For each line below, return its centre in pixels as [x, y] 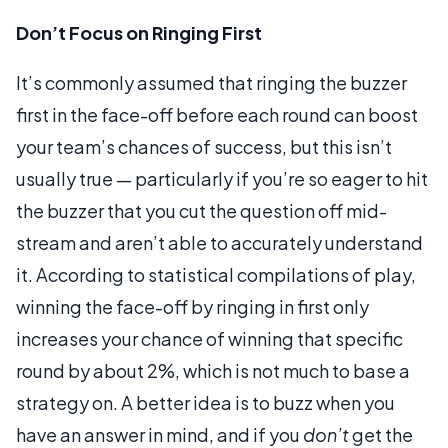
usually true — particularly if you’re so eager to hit [222, 178]
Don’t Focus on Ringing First [139, 32]
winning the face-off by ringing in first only [192, 306]
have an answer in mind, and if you [159, 434]
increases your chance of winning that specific [209, 338]
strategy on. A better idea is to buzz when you [205, 402]
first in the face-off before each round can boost [217, 114]
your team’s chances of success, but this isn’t [204, 146]
